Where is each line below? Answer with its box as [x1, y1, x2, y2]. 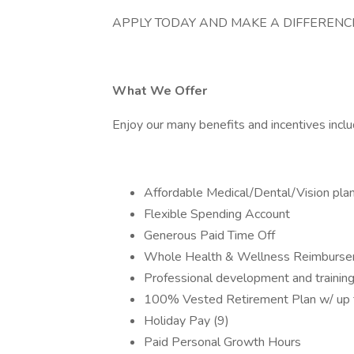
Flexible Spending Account [144, 205, 290, 223]
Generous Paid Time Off [144, 227, 275, 244]
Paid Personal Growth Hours [144, 333, 301, 351]
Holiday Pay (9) [144, 312, 229, 330]
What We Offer [112, 82, 207, 100]
